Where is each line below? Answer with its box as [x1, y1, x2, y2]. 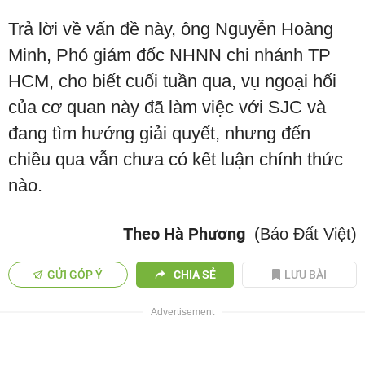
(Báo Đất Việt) [254, 225, 357, 244]
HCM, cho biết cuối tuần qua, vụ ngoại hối [8, 71, 336, 92]
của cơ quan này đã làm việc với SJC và [8, 97, 326, 118]
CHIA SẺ [173, 268, 216, 282]
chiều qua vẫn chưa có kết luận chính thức [8, 149, 343, 170]
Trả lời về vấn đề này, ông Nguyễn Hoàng [8, 19, 333, 40]
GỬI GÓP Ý [47, 268, 103, 282]
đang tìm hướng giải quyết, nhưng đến [8, 123, 310, 144]
